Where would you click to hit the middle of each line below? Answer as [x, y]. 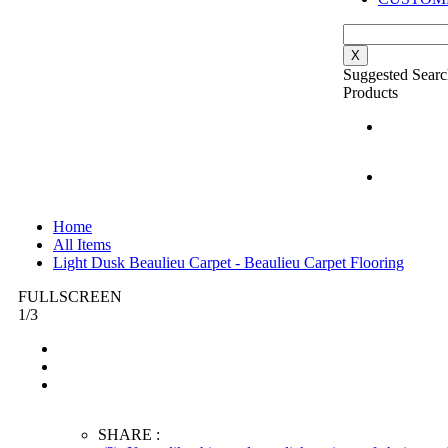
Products [370, 92]
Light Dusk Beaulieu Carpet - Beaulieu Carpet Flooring [228, 262]
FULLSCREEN [70, 296]
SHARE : [129, 434]
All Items [82, 244]
